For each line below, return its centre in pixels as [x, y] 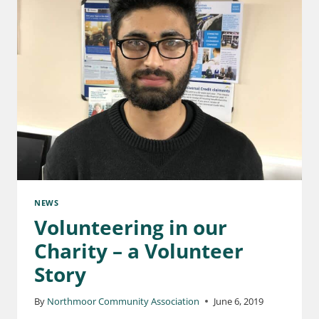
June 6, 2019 [239, 301]
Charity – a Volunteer [139, 250]
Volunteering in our [131, 227]
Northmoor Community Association [124, 301]
